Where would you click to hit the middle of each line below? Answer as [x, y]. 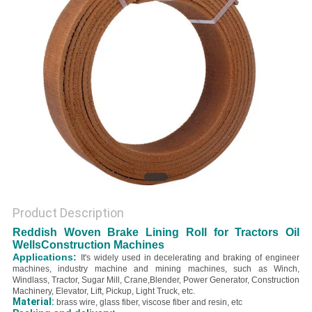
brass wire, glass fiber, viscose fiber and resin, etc [149, 303]
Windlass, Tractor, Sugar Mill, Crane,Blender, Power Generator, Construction [156, 280]
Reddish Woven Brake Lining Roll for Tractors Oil [156, 233]
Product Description [68, 213]
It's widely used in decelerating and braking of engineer [190, 258]
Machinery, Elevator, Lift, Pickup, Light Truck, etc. [103, 291]
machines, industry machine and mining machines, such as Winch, [156, 269]
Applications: [46, 257]
